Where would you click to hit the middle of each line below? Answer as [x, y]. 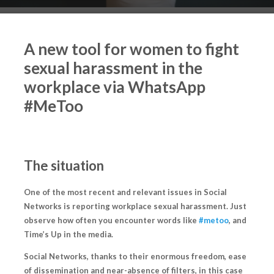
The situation [64, 165]
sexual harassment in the [113, 68]
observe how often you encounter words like [111, 220]
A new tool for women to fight [131, 49]
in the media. [87, 235]
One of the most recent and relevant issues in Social [125, 192]
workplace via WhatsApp [115, 87]
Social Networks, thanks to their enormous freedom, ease [135, 257]
